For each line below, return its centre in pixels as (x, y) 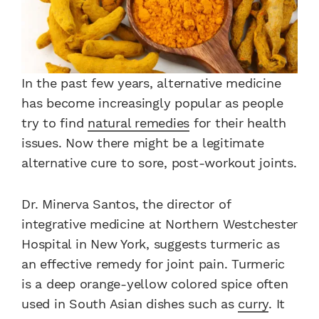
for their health (238, 123)
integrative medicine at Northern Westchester (159, 224)
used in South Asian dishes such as (130, 304)
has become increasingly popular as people (152, 103)
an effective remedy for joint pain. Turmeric (153, 264)
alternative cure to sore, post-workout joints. (159, 163)
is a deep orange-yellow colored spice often (155, 284)
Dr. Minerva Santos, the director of (126, 204)
